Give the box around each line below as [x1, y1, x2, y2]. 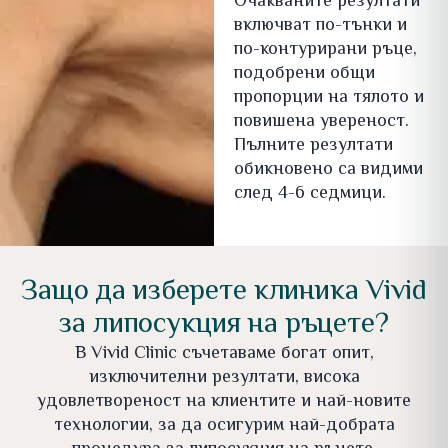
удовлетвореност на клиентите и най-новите [37, 388, 411, 417]
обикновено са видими [233, 156, 423, 185]
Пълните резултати [233, 132, 393, 161]
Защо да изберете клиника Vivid [21, 269, 427, 316]
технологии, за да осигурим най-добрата [53, 412, 395, 441]
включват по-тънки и [233, 12, 407, 41]
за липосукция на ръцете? [59, 302, 389, 349]
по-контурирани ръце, [233, 36, 417, 65]
